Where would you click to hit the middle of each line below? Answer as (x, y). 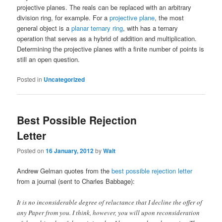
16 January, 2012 (70, 151)
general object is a (44, 28)
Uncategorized (64, 79)
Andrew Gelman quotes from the (64, 171)
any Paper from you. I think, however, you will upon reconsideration (109, 212)
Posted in (30, 79)
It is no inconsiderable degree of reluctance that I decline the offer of (110, 202)
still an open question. (49, 59)
